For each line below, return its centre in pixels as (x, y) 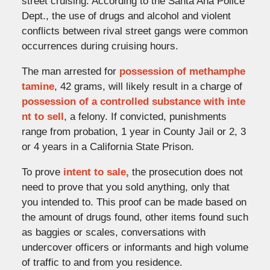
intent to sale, (96, 172)
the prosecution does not (186, 172)
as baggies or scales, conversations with (113, 232)
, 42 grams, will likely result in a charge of (148, 86)
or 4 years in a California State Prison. (108, 146)
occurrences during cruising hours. (100, 46)
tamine (38, 86)
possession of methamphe (182, 71)
